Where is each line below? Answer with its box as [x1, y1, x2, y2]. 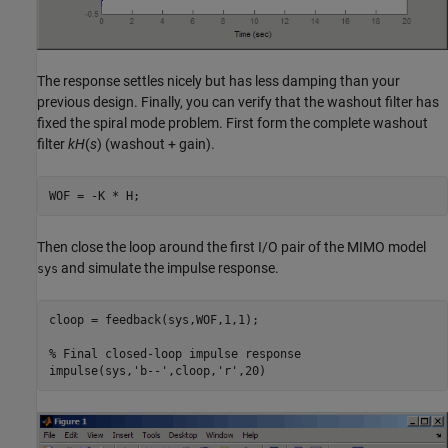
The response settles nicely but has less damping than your [37, 73, 400, 90]
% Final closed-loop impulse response [48, 346, 301, 361]
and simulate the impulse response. [58, 260, 279, 277]
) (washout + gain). [97, 136, 215, 153]
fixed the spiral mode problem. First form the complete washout [37, 115, 428, 132]
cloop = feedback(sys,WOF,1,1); [48, 312, 259, 327]
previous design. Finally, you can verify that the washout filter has [37, 94, 439, 111]
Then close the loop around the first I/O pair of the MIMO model [37, 239, 426, 256]
